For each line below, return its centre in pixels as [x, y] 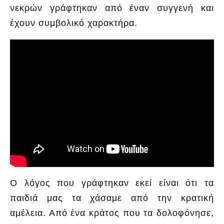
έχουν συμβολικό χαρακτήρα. [74, 23]
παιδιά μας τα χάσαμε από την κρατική [112, 198]
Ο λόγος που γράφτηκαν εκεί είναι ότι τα [112, 183]
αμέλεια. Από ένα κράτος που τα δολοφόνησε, [112, 213]
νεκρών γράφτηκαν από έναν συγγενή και [112, 8]
